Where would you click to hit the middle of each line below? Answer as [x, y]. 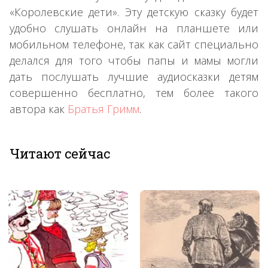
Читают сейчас [60, 153]
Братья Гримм [103, 109]
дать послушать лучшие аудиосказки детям [134, 76]
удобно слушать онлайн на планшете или [134, 28]
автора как [39, 109]
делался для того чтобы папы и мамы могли [134, 60]
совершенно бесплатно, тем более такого [134, 92]
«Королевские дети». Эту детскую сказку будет [134, 12]
